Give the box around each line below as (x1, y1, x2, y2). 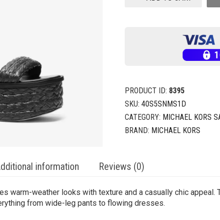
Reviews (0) (99, 161, 144, 173)
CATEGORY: (125, 112, 163, 122)
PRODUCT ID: (125, 86, 169, 96)
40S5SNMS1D (141, 99, 186, 109)
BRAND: (125, 126, 151, 136)
